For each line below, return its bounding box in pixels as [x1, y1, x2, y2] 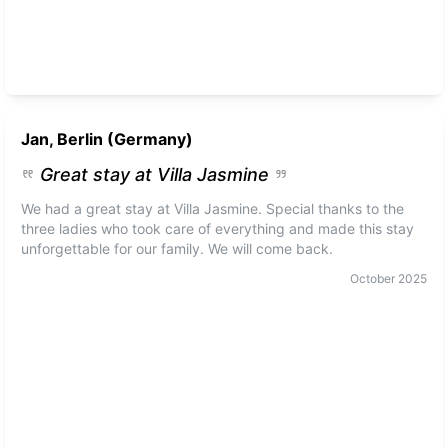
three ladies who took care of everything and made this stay [21, 220, 415, 237]
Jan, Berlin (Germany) [21, 129, 194, 149]
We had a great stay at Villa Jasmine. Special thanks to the [21, 200, 405, 217]
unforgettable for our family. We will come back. [21, 240, 334, 257]
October [349, 271, 395, 286]
